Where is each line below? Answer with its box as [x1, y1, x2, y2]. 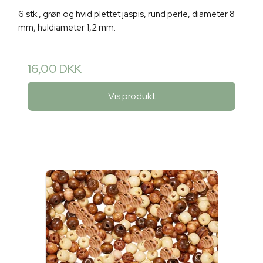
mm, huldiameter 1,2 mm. [18, 22, 116, 34]
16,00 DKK [28, 61, 82, 77]
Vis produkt [107, 89, 156, 102]
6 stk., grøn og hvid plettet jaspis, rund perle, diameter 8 [18, 8, 235, 21]
